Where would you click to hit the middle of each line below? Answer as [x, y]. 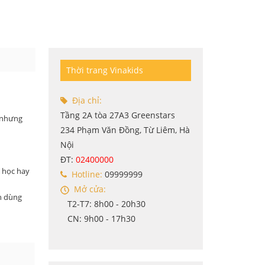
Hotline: [85, 174]
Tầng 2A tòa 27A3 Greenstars [118, 115]
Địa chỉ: [85, 100]
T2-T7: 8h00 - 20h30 [103, 203]
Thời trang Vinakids [105, 70]
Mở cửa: [88, 189]
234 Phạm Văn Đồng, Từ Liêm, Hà [125, 130]
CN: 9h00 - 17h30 [98, 218]
